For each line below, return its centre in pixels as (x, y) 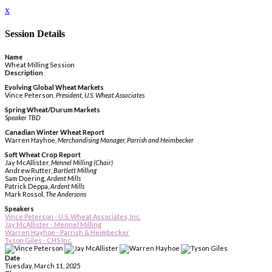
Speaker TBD (23, 117)
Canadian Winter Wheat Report (55, 132)
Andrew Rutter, (29, 170)
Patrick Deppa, (28, 186)
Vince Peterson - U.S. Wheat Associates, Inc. (73, 216)
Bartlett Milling (75, 170)
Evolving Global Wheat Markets (54, 87)
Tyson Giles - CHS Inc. (39, 240)
